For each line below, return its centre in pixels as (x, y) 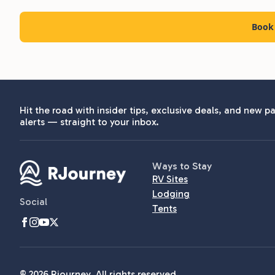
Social (33, 202)
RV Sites (170, 179)
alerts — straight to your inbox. (89, 122)
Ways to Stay (182, 166)
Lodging (171, 193)
